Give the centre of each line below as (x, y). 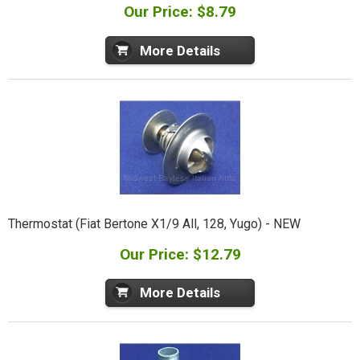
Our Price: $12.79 (180, 254)
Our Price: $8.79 (180, 12)
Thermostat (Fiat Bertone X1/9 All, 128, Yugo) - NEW (154, 224)
